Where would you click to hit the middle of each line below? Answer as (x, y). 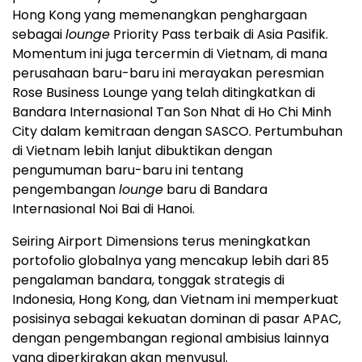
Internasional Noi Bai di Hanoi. (103, 209)
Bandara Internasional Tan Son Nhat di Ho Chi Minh (172, 112)
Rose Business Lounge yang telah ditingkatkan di (164, 93)
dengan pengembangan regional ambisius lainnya (170, 339)
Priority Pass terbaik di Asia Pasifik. (219, 35)
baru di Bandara (215, 190)
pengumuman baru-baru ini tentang (128, 170)
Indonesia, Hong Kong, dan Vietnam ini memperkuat (175, 300)
